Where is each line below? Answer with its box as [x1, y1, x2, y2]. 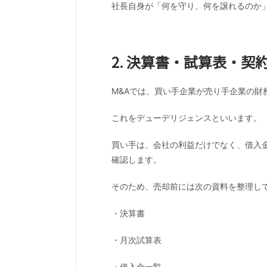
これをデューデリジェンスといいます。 [111, 112, 262, 123]
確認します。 [111, 154, 162, 164]
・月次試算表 [111, 234, 162, 245]
